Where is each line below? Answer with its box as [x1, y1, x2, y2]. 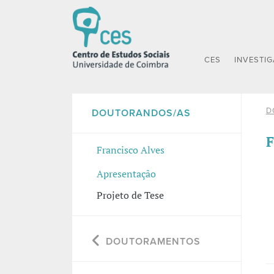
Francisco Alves [96, 143, 165, 157]
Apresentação [96, 167, 156, 181]
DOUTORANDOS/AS [91, 106, 191, 119]
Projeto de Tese [96, 188, 164, 202]
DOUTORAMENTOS [105, 235, 201, 248]
